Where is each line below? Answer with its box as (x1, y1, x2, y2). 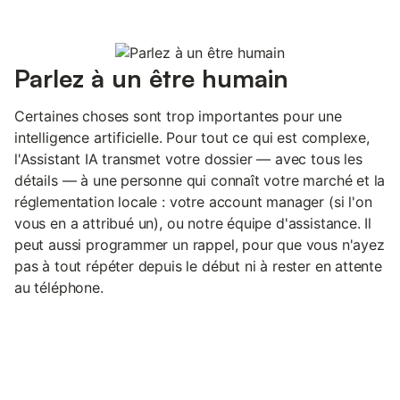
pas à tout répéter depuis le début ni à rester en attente (14, 256, 382, 275)
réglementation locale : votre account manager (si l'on (14, 192, 372, 211)
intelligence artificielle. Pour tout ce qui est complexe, (14, 128, 370, 146)
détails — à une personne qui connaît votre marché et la (14, 171, 386, 189)
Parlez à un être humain (14, 62, 288, 94)
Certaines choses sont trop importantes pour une (14, 106, 342, 125)
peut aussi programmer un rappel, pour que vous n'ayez (14, 235, 385, 254)
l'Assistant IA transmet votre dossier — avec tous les (14, 149, 362, 168)
